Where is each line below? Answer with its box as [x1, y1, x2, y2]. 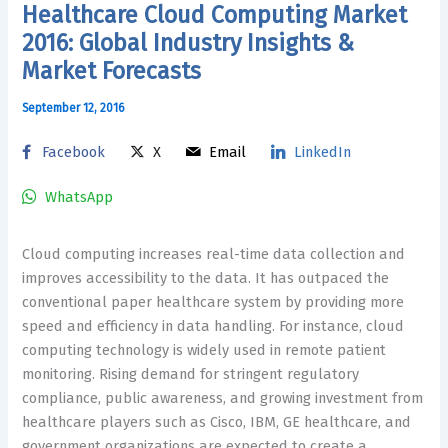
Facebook [42, 142, 106, 161]
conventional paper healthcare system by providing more [22, 292, 405, 311]
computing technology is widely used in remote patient [22, 340, 387, 359]
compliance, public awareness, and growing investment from [22, 388, 424, 407]
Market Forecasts [22, 57, 202, 86]
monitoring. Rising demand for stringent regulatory [22, 364, 360, 383]
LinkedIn [294, 142, 352, 161]
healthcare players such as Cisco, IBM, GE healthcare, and [22, 412, 412, 431]
